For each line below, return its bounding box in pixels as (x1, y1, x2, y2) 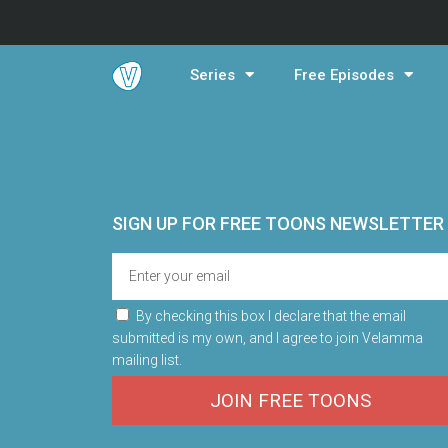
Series (190, 66, 236, 84)
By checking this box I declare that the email (136, 308, 406, 324)
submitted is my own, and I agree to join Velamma (112, 330, 423, 346)
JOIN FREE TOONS (210, 389, 371, 412)
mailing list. (112, 352, 182, 368)
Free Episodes (294, 66, 395, 84)
